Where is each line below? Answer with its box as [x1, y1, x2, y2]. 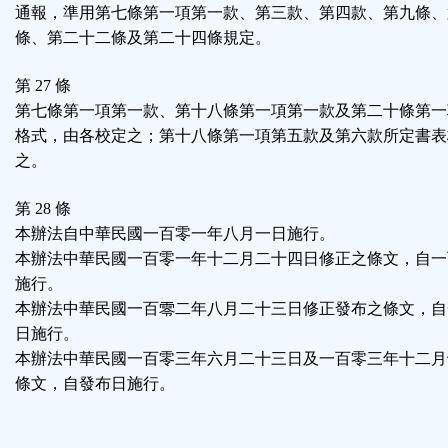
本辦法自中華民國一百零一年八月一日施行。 [15, 225, 335, 243]
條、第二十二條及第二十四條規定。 [15, 29, 271, 47]
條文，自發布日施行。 [15, 375, 175, 393]
